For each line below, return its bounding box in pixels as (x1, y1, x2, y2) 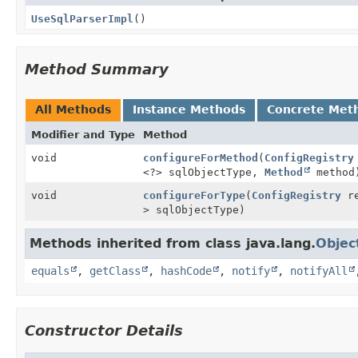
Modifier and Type (31, 128, 135, 141)
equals (31, 264, 70, 277)
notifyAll (290, 264, 348, 277)
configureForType (143, 189, 245, 201)
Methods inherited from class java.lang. (30, 235, 316, 251)
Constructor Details (25, 321, 183, 339)
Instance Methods (133, 102, 245, 116)
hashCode (161, 264, 212, 277)
